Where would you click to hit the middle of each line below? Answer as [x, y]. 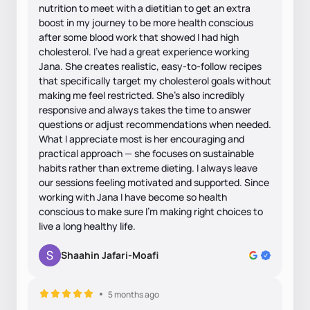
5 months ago [134, 294]
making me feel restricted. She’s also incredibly [142, 95]
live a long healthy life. [87, 226]
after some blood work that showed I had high [139, 37]
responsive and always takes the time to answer [145, 109]
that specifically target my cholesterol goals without [155, 80]
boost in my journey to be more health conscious [146, 22]
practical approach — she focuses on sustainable [146, 153]
